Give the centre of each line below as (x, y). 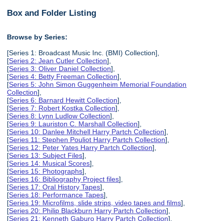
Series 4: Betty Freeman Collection (63, 77)
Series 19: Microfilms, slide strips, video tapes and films (95, 203)
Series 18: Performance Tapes (56, 195)
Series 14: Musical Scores (50, 164)
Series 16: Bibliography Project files (64, 179)
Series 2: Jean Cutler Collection (58, 61)
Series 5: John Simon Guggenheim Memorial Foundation (98, 85)
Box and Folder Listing (52, 13)
